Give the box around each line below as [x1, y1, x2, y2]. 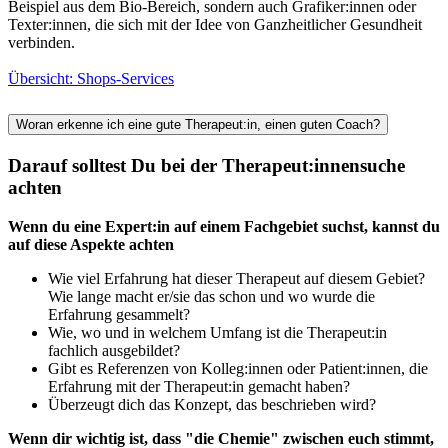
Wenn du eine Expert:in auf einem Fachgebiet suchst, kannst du [8, 217, 440, 235]
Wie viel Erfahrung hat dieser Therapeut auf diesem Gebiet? [48, 269, 425, 287]
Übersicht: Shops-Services [8, 70, 174, 88]
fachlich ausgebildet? [48, 341, 180, 359]
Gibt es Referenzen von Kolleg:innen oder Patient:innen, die [48, 359, 428, 377]
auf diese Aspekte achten [8, 235, 174, 253]
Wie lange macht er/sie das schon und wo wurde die [48, 287, 375, 305]
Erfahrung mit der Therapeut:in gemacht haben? [48, 377, 350, 395]
